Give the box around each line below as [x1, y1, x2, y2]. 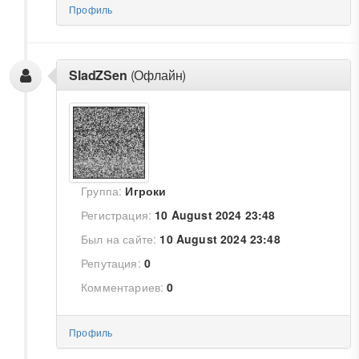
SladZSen [69, 66, 127, 84]
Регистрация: [81, 207, 152, 223]
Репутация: [81, 255, 141, 271]
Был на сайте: [81, 231, 157, 247]
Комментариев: [81, 279, 164, 295]
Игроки [125, 183, 167, 199]
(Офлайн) [127, 66, 187, 84]
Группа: [81, 183, 123, 199]
